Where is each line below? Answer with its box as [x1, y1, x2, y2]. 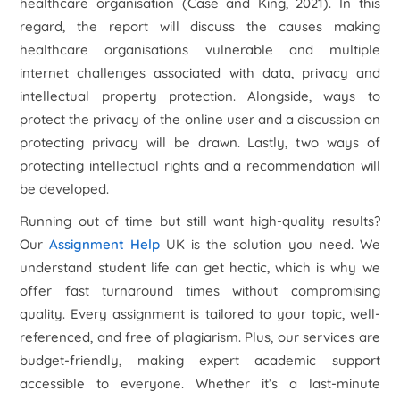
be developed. [20, 180, 110, 197]
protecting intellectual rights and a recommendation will [20, 157, 380, 174]
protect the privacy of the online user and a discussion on [20, 111, 380, 128]
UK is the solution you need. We [160, 236, 380, 253]
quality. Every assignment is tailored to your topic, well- [20, 305, 380, 322]
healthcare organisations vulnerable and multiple [20, 41, 380, 58]
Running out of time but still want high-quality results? [20, 212, 380, 229]
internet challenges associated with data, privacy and [20, 64, 380, 81]
